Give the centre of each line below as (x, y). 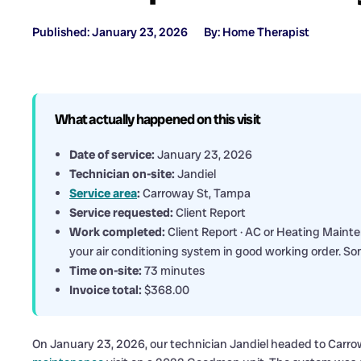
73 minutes (173, 271)
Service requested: (121, 213)
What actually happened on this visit (158, 120)
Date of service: (112, 155)
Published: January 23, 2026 (110, 33)
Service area (103, 194)
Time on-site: (106, 271)
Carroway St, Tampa (195, 194)
